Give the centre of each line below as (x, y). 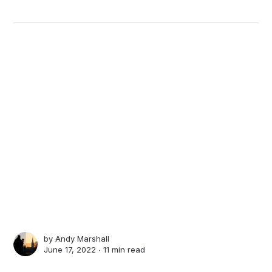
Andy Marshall (83, 239)
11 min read (124, 250)
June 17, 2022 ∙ (74, 250)
